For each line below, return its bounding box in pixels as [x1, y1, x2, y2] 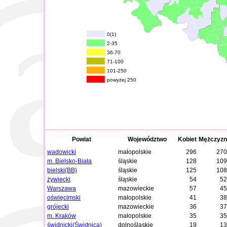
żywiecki [47, 176, 70, 183]
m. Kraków [47, 212, 76, 219]
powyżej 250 [107, 77, 137, 83]
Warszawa [47, 185, 76, 192]
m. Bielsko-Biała [47, 158, 92, 165]
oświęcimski [47, 194, 81, 201]
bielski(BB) [47, 167, 77, 174]
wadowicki [47, 148, 76, 156]
